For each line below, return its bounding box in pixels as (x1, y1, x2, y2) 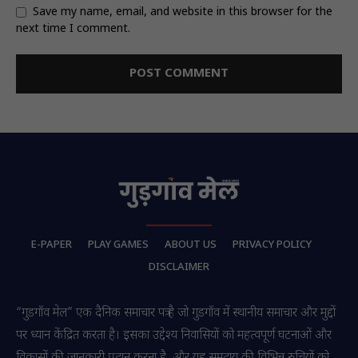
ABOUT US (164, 238, 217, 253)
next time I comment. (16, 22, 130, 38)
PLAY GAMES (87, 238, 149, 253)
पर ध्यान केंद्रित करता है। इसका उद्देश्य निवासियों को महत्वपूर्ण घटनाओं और (16, 328, 332, 345)
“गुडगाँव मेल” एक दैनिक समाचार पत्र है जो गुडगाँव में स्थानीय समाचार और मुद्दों (16, 305, 336, 323)
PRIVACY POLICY (232, 238, 312, 253)
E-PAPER (30, 238, 72, 253)
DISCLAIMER (149, 261, 209, 275)
